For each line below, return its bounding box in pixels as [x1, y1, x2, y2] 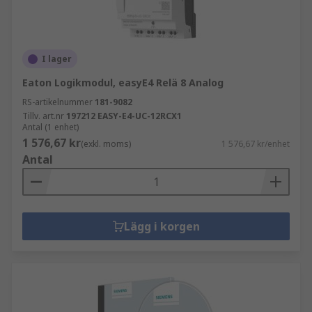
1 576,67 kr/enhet [221, 138, 290, 150]
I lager [42, 53, 72, 65]
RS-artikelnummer [22, 96, 93, 108]
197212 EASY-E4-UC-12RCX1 [66, 110, 182, 122]
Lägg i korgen [123, 219, 200, 234]
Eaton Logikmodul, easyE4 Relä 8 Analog [22, 76, 224, 89]
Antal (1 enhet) [22, 121, 79, 133]
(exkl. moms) [81, 138, 131, 150]
